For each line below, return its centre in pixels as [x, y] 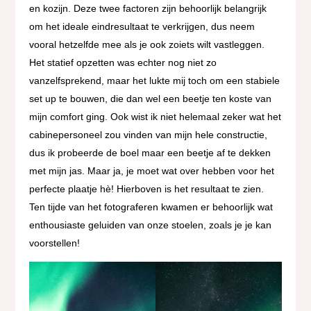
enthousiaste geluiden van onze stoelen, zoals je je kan [151, 225]
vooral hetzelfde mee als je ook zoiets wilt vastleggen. [147, 44]
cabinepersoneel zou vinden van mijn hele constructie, [149, 134]
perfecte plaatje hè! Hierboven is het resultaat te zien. [147, 188]
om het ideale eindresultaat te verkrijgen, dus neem [142, 26]
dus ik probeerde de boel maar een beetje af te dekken [150, 152]
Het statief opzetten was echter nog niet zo [123, 62]
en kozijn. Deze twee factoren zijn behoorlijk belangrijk [148, 8]
